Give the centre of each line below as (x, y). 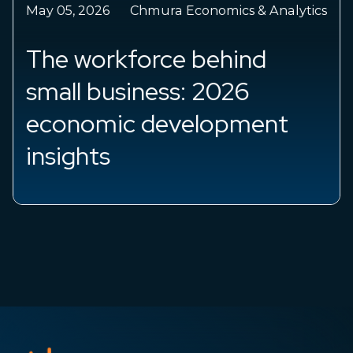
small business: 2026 (138, 92)
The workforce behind (147, 59)
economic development (158, 124)
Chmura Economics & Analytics (228, 11)
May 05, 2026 (68, 11)
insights (69, 156)
